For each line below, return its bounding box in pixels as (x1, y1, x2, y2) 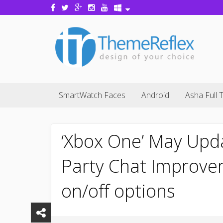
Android (141, 90, 169, 101)
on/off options (61, 179, 175, 203)
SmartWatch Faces (59, 90, 125, 101)
